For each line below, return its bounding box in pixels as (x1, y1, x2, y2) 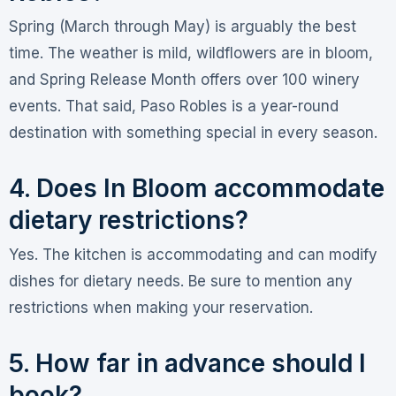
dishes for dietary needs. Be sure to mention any (8, 272, 353, 291)
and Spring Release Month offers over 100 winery (8, 70, 360, 88)
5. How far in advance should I (8, 348, 366, 379)
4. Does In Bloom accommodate (8, 172, 385, 203)
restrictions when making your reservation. (8, 299, 313, 317)
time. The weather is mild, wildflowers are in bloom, (8, 43, 373, 62)
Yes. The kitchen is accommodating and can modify (8, 246, 377, 264)
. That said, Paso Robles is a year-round (57, 96, 339, 115)
